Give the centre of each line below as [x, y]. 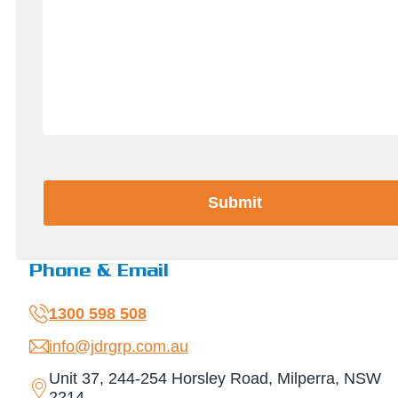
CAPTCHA [87, 183]
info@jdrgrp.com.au [119, 346]
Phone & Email [99, 271]
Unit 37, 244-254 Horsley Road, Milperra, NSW [215, 378]
